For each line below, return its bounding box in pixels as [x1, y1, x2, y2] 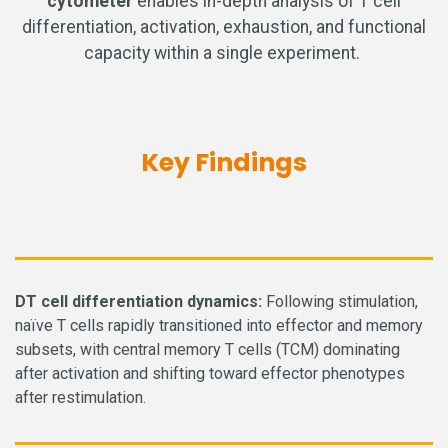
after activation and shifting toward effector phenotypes [15, 364, 405, 383]
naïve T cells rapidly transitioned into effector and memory [15, 316, 423, 335]
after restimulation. [15, 388, 146, 407]
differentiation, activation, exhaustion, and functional [22, 17, 426, 37]
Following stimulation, [266, 292, 418, 311]
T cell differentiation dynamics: [26, 292, 262, 311]
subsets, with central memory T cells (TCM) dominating [15, 340, 400, 359]
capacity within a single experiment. [84, 43, 364, 63]
